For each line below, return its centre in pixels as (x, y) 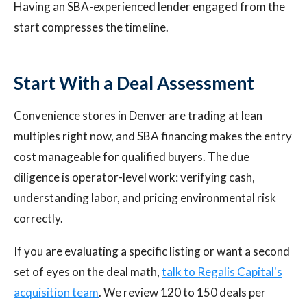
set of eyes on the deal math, (88, 272)
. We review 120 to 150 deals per (182, 292)
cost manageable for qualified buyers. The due (132, 157)
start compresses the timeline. (91, 27)
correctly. (38, 218)
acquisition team (56, 292)
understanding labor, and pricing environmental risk (145, 198)
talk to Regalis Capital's (222, 272)
